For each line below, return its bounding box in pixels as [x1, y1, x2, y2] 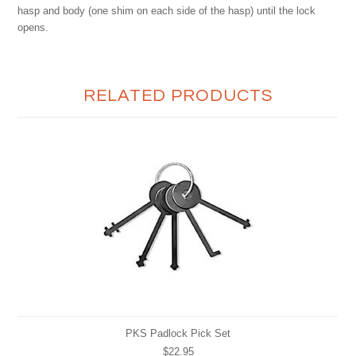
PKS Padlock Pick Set [126, 327, 230, 339]
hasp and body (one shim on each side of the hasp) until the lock [17, 5, 316, 17]
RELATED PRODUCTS [83, 87, 273, 105]
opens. [17, 21, 49, 33]
